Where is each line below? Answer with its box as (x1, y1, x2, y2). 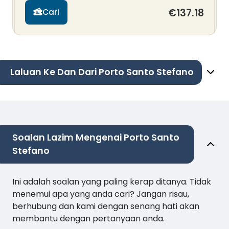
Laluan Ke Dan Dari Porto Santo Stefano (10, 65, 194, 78)
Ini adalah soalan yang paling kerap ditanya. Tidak (12, 175, 211, 188)
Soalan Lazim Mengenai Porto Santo (12, 131, 179, 144)
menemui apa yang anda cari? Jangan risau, (12, 188, 189, 200)
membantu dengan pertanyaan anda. (12, 212, 165, 224)
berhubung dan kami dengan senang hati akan (12, 200, 199, 212)
